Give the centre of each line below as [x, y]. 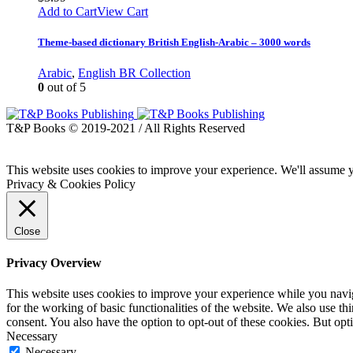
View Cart [123, 11]
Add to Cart [67, 11]
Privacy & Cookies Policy [71, 184]
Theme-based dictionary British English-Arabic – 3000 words [174, 42]
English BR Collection [134, 72]
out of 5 [65, 87]
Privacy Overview [54, 263]
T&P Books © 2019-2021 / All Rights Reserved [126, 128]
